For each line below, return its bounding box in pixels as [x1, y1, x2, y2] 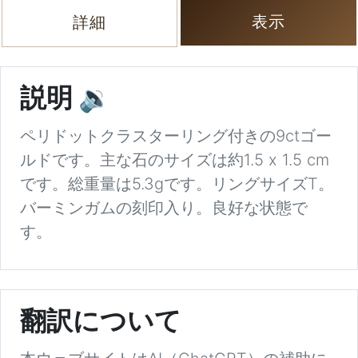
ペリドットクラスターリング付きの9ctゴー [20, 126, 332, 146]
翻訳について [20, 312, 181, 339]
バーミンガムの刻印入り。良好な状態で [20, 198, 308, 218]
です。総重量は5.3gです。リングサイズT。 [20, 174, 334, 194]
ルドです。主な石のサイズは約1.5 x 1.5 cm [20, 150, 329, 170]
